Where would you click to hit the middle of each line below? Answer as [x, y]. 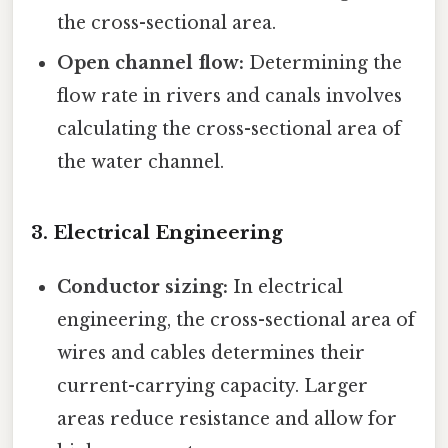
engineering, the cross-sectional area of [236, 320]
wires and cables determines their [211, 353]
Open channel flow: [151, 63]
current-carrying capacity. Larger [213, 386]
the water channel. [141, 162]
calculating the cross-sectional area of [229, 129]
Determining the [323, 63]
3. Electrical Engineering [157, 233]
